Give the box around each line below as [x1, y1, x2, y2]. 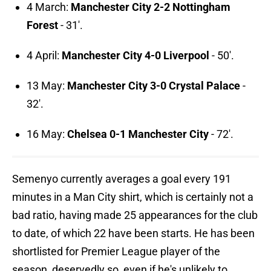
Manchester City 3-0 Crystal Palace [67, 79, 240, 93]
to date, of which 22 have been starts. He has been [12, 227, 255, 240]
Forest [27, 19, 58, 32]
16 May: [27, 128, 67, 141]
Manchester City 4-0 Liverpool [62, 49, 209, 62]
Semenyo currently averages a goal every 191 [12, 172, 231, 186]
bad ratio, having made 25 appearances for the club [12, 209, 258, 222]
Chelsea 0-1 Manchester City [67, 128, 209, 141]
